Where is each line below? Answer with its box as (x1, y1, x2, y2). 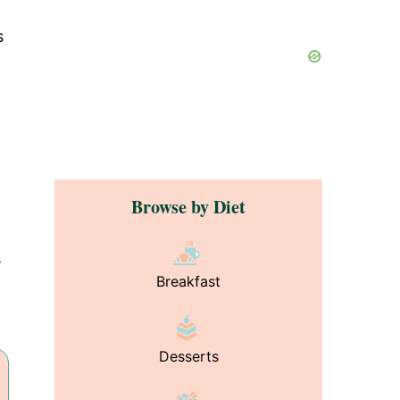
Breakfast (156, 272, 221, 290)
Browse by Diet (131, 194, 246, 220)
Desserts (158, 347, 219, 365)
